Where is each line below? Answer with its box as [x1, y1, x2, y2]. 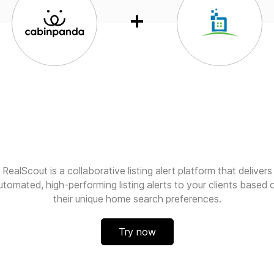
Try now [118, 226, 156, 238]
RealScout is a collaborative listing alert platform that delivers [2, 165, 272, 177]
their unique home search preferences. [53, 193, 221, 205]
